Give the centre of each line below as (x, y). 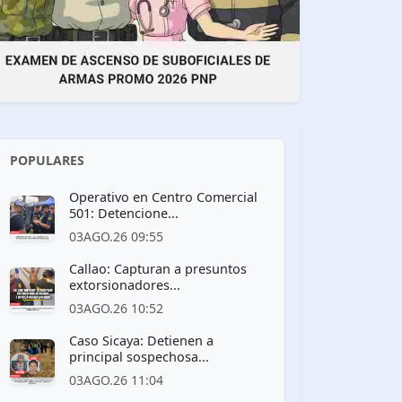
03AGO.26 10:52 (116, 308)
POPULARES (47, 160)
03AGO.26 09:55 (116, 236)
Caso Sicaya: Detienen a (141, 340)
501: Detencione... (124, 213)
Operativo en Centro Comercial (163, 197)
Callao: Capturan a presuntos (158, 268)
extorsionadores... (125, 284)
